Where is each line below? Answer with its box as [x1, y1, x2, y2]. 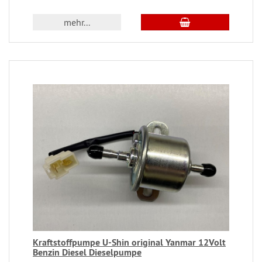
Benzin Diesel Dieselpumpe [33, 246, 142, 259]
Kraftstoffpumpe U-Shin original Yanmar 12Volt [33, 236, 226, 249]
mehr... [64, 16, 91, 28]
